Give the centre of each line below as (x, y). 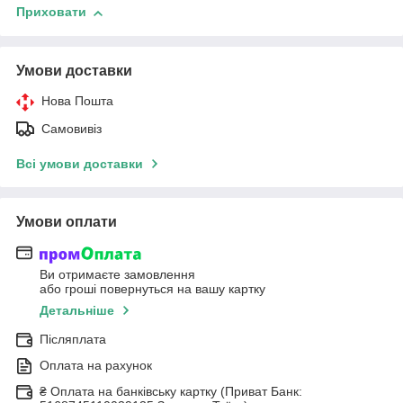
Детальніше (77, 310)
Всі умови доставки (80, 164)
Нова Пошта (77, 101)
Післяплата (73, 339)
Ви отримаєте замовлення (117, 274)
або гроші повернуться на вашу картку (152, 288)
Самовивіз (72, 129)
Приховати (51, 12)
